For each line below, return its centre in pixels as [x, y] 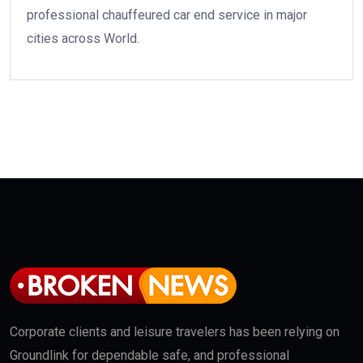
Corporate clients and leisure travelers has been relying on [175, 331]
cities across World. [83, 38]
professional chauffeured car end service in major [167, 15]
